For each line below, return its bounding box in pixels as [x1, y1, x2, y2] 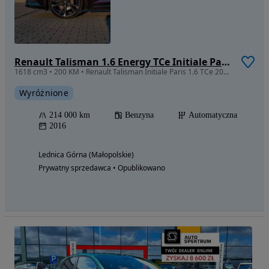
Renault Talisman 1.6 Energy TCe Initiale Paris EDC [222, 55, 230, 69]
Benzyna [125, 110, 154, 120]
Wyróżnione [19, 87, 68, 99]
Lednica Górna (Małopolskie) [38, 150, 134, 160]
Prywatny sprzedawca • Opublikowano [38, 163, 165, 174]
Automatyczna [189, 110, 237, 120]
